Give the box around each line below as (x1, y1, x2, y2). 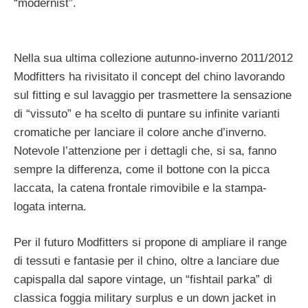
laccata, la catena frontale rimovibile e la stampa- (14, 181, 267, 195)
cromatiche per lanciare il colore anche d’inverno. (14, 125, 267, 139)
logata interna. (14, 199, 87, 213)
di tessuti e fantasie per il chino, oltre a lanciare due (14, 254, 279, 268)
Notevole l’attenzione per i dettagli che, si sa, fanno (14, 144, 276, 157)
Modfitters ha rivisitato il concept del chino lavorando (14, 69, 285, 83)
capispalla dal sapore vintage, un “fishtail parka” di (14, 273, 272, 287)
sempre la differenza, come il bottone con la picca (14, 162, 269, 176)
